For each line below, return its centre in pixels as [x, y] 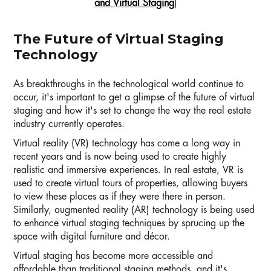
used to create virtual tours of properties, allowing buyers [130, 184]
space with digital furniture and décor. [92, 237]
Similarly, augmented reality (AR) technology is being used [134, 210]
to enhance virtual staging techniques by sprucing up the [129, 224]
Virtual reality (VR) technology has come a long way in [127, 144]
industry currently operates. [69, 124]
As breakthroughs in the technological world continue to [129, 84]
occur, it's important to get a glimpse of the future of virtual [134, 98]
